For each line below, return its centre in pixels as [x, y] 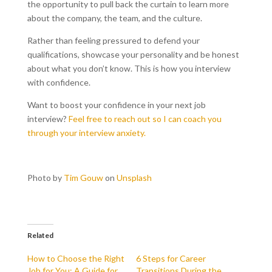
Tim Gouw [83, 178]
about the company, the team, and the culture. [114, 18]
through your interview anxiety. [86, 133]
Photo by [45, 178]
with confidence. [59, 83]
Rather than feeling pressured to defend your [113, 41]
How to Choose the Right [76, 259]
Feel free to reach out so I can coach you [145, 119]
